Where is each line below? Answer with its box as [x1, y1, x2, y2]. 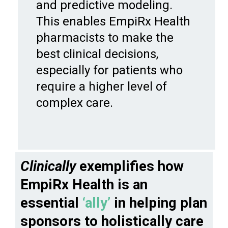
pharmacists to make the [36, 30, 174, 45]
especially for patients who [36, 63, 183, 77]
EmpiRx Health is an [20, 176, 148, 193]
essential [20, 194, 82, 211]
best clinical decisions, [36, 46, 158, 61]
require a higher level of [36, 79, 167, 94]
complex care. [36, 95, 113, 110]
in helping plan [110, 194, 207, 211]
